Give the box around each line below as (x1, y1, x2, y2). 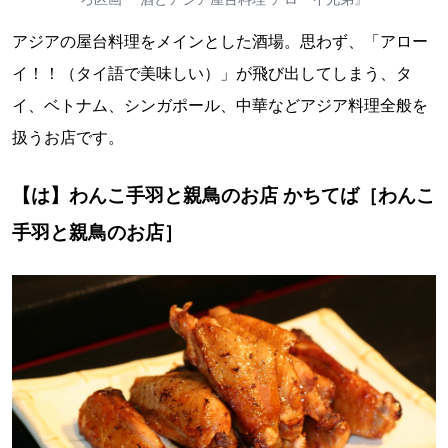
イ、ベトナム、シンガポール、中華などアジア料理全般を (12, 94, 428, 115)
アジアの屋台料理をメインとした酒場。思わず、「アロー (12, 30, 428, 51)
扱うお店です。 (12, 126, 124, 147)
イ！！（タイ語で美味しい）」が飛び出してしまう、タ (12, 62, 412, 83)
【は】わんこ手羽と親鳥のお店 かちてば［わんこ (12, 183, 435, 206)
